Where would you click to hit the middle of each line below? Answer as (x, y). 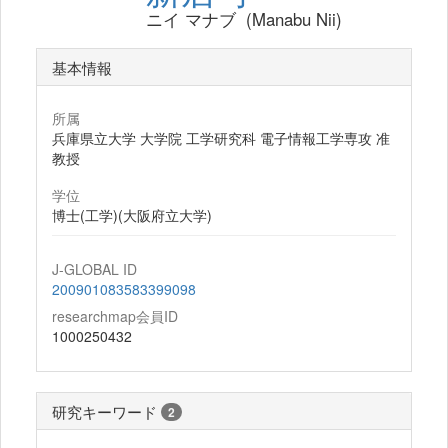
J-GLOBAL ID (94, 269)
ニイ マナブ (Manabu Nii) (243, 19)
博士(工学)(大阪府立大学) (132, 215)
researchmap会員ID (115, 316)
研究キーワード (104, 411)
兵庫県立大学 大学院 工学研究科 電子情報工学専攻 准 (221, 138)
